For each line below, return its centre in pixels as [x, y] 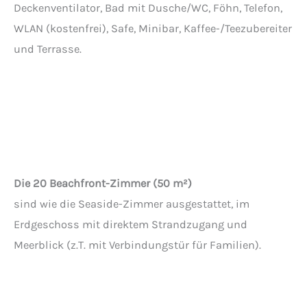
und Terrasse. [48, 49]
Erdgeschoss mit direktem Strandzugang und [131, 225]
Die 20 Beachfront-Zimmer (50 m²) [103, 184]
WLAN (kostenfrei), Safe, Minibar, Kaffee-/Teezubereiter [153, 29]
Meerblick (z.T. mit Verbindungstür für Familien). [137, 245]
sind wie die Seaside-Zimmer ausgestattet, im [132, 204]
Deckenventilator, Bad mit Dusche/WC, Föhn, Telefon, [148, 8]
